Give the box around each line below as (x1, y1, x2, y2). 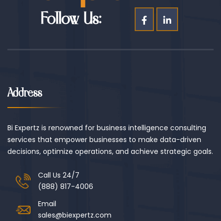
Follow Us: (40, 9, 102, 30)
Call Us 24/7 (38, 170, 79, 181)
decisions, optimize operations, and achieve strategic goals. (7, 147, 213, 157)
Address (7, 86, 42, 101)
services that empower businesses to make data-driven (7, 135, 201, 145)
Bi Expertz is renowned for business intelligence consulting (7, 123, 206, 133)
